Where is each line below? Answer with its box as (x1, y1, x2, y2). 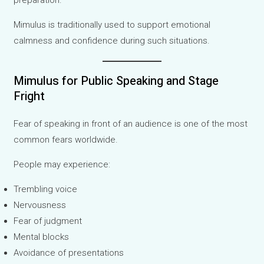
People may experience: (14, 159, 111, 170)
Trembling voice (14, 184, 78, 195)
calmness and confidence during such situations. (14, 35, 210, 47)
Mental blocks (14, 232, 70, 243)
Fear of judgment (14, 216, 82, 227)
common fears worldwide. (14, 134, 118, 146)
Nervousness (14, 200, 67, 211)
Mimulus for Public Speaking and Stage (14, 72, 219, 90)
